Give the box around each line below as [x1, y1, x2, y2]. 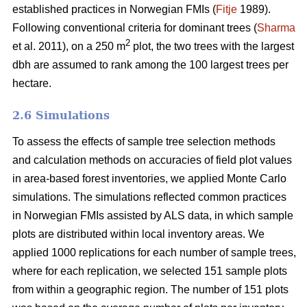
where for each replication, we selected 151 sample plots [12, 265, 287, 277]
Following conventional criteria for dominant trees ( [12, 21, 257, 34]
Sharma [257, 21, 295, 34]
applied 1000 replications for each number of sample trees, [12, 246, 296, 258]
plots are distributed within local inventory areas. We [12, 228, 265, 240]
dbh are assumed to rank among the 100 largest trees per [12, 58, 288, 71]
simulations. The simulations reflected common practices [12, 191, 286, 203]
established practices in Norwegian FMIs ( [12, 3, 216, 15]
